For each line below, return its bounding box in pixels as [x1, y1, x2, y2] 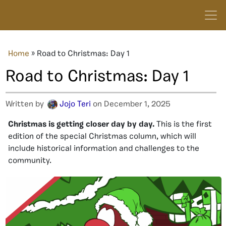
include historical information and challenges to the [8, 145, 199, 153]
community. [8, 157, 51, 165]
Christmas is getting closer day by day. [8, 121, 156, 129]
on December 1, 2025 [91, 100, 171, 108]
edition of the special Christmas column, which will [8, 133, 196, 141]
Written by [6, 100, 46, 108]
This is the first [156, 121, 212, 129]
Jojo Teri [60, 100, 91, 108]
